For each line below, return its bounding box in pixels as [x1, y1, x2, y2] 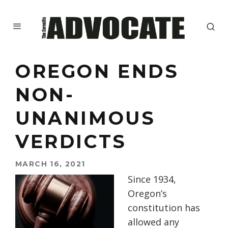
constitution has [128, 202, 200, 214]
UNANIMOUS [15, 107, 156, 130]
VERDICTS [15, 130, 127, 153]
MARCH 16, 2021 [15, 159, 85, 169]
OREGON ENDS [15, 60, 179, 83]
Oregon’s [128, 187, 167, 200]
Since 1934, [128, 173, 176, 186]
